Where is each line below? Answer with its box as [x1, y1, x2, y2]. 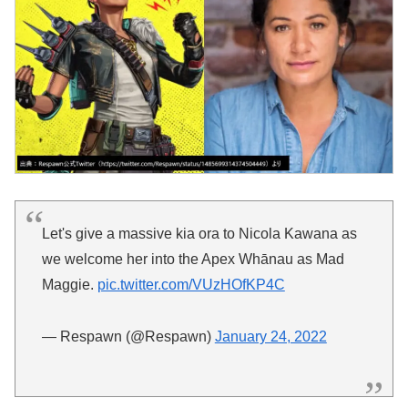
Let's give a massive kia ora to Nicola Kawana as [41, 226, 357, 242]
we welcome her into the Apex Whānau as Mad [41, 251, 344, 268]
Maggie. [41, 277, 97, 293]
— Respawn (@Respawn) [41, 329, 215, 345]
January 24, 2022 [214, 329, 327, 345]
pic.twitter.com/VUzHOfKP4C [97, 277, 285, 293]
